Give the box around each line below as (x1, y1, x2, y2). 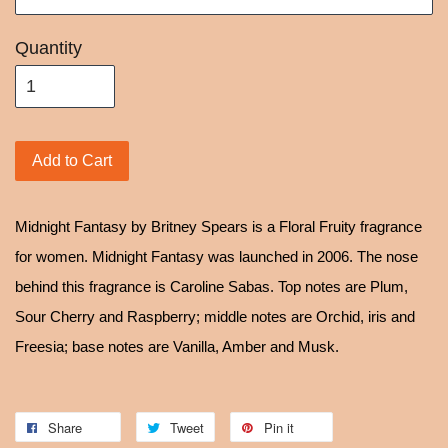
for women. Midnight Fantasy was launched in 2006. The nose (15, 248, 418, 265)
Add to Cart (32, 151, 112, 169)
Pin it (264, 417, 294, 437)
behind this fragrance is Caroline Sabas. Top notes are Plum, (15, 278, 408, 295)
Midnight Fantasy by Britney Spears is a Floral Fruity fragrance (15, 218, 422, 235)
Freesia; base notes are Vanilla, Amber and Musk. (15, 338, 339, 355)
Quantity (15, 37, 82, 58)
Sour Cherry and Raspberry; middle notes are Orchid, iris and (15, 308, 415, 325)
